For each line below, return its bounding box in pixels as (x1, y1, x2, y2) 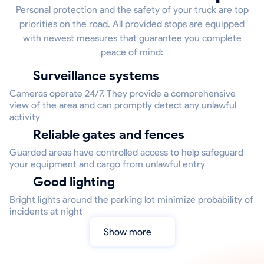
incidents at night (9, 206, 82, 217)
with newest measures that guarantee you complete (22, 32, 242, 44)
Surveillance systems (41, 68, 159, 84)
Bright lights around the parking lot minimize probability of (9, 194, 253, 205)
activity (9, 111, 40, 123)
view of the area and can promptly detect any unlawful (9, 100, 236, 111)
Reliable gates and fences (41, 127, 184, 143)
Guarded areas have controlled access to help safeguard (9, 147, 243, 158)
